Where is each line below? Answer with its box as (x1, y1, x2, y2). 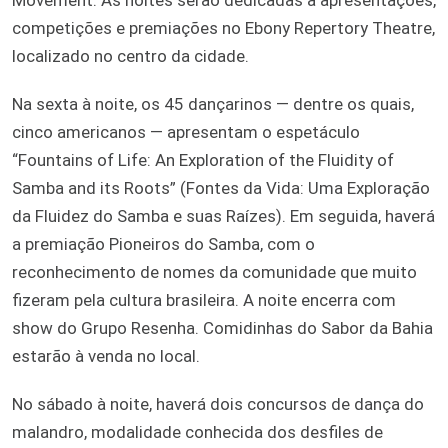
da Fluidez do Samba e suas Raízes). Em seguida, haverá (12, 205, 435, 226)
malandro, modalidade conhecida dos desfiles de (12, 421, 383, 442)
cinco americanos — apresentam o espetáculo (12, 121, 360, 142)
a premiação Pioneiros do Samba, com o (12, 233, 315, 254)
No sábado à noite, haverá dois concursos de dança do (12, 393, 424, 414)
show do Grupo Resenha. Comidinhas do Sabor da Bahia (12, 317, 433, 338)
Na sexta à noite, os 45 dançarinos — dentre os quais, (12, 93, 414, 114)
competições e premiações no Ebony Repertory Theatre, (12, 17, 435, 38)
